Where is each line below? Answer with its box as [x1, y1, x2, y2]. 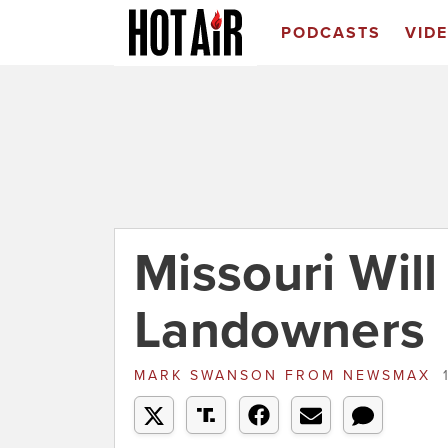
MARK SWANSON [134, 367, 285, 384]
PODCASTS [280, 23, 381, 43]
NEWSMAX [336, 367, 438, 384]
